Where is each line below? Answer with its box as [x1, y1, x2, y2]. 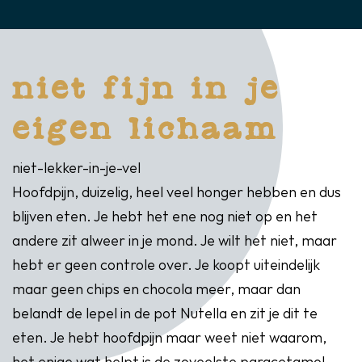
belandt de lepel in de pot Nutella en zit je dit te [12, 306, 318, 322]
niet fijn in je [12, 75, 280, 104]
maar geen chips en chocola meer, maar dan [12, 282, 301, 298]
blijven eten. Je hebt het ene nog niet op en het [12, 209, 318, 225]
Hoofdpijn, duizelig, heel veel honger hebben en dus [12, 185, 341, 201]
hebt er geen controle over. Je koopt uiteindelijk [12, 258, 320, 274]
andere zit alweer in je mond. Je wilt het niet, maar [12, 234, 337, 250]
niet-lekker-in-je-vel [12, 161, 141, 177]
